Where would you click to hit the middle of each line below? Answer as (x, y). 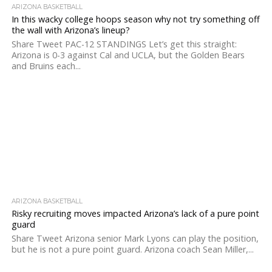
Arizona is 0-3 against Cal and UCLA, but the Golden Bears (128, 55)
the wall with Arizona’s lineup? (70, 30)
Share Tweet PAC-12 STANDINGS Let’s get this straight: (124, 44)
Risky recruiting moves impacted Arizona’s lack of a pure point (135, 213)
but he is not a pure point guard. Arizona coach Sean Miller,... (132, 249)
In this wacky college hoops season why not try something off (135, 19)
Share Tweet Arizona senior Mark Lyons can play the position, (135, 238)
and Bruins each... (46, 66)
